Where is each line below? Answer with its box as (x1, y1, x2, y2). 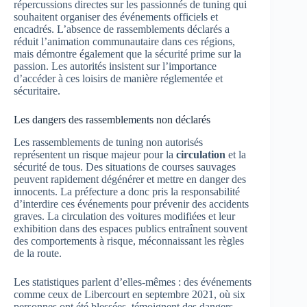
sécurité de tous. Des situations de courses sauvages (14, 160, 236, 173)
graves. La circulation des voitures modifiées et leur (14, 210, 235, 222)
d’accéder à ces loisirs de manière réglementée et (14, 73, 223, 85)
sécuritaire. (14, 85, 60, 97)
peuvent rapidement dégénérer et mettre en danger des (14, 173, 246, 185)
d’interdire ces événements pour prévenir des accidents (14, 197, 249, 210)
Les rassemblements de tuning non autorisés (14, 136, 203, 148)
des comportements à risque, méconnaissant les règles (14, 234, 244, 247)
